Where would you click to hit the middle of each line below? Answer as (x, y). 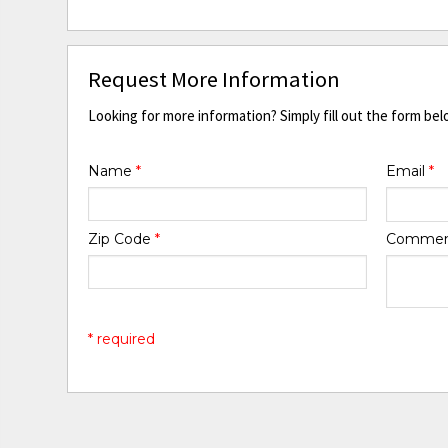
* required (122, 339)
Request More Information (214, 79)
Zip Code (122, 238)
